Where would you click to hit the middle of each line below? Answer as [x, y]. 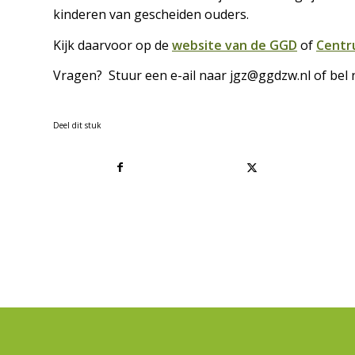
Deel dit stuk [77, 125]
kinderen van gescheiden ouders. [151, 14]
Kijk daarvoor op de [113, 45]
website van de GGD [235, 45]
